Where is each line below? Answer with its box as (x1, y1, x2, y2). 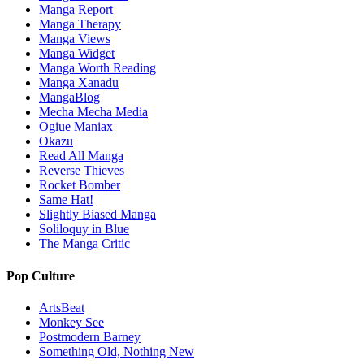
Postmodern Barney (39, 330, 141, 344)
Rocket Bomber (39, 178, 120, 193)
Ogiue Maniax (39, 119, 113, 134)
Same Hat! (39, 193, 93, 207)
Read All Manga (39, 149, 123, 163)
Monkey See (39, 315, 104, 329)
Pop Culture (6, 268, 75, 283)
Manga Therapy (39, 17, 121, 32)
